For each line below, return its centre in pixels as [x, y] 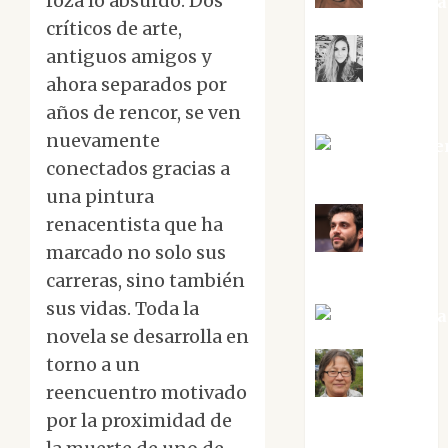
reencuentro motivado [146, 393]
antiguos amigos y [128, 57]
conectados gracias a [138, 169]
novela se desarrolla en [147, 337]
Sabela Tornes [376, 271]
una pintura [100, 197]
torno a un [93, 365]
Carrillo [349, 101]
